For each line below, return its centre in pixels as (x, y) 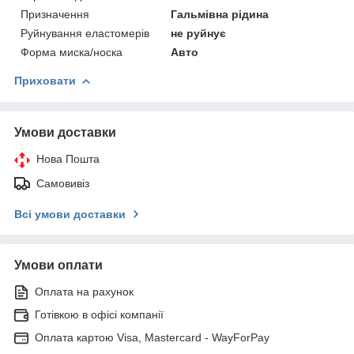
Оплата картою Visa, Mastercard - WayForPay (152, 337)
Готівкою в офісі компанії (99, 314)
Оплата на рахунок (84, 291)
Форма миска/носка (72, 52)
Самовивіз (63, 183)
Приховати (45, 80)
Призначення (55, 14)
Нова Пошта (68, 158)
